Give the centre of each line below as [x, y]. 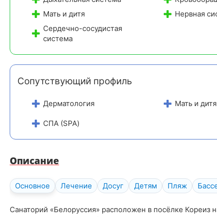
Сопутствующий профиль [75, 81]
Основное [32, 186]
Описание [34, 161]
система [58, 38]
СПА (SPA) [61, 123]
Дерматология [69, 104]
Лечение [76, 186]
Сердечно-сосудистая [82, 28]
